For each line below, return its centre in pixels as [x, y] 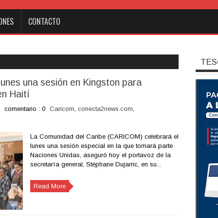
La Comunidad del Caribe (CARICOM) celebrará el [104, 136]
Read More [49, 186]
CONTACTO [44, 21]
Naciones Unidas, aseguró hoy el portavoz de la [100, 155]
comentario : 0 [25, 109]
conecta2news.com [105, 109]
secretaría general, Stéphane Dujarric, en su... [95, 164]
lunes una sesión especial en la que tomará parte [101, 146]
